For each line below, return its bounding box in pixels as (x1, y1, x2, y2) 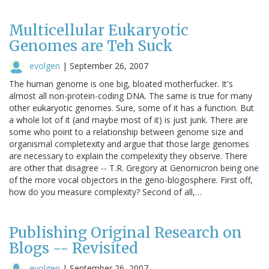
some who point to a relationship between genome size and (9, 125, 243, 138)
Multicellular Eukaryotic (9, 20, 189, 40)
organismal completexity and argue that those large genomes (9, 138, 249, 150)
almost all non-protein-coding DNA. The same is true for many (9, 89, 252, 101)
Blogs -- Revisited (9, 238, 138, 258)
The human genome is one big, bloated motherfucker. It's (9, 77, 233, 89)
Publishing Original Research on (9, 223, 242, 242)
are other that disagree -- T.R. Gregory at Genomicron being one (9, 162, 259, 174)
